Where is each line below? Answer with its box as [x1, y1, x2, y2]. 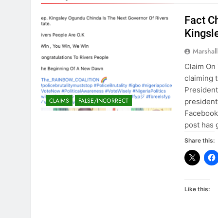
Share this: [184, 137, 215, 145]
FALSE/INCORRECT [78, 96, 128, 105]
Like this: [184, 185, 210, 193]
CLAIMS [49, 96, 69, 105]
